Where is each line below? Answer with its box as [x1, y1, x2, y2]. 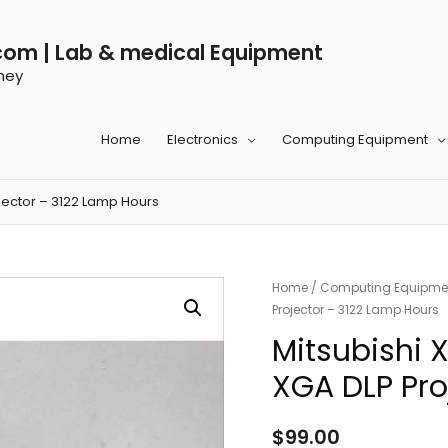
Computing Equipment [281, 130, 428, 149]
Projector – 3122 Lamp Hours [272, 301, 439, 318]
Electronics [166, 130, 238, 149]
